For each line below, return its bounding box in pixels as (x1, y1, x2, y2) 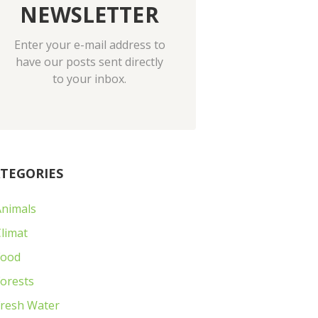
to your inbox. (53, 70, 126, 87)
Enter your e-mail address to (13, 36, 165, 53)
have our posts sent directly (16, 53, 163, 70)
